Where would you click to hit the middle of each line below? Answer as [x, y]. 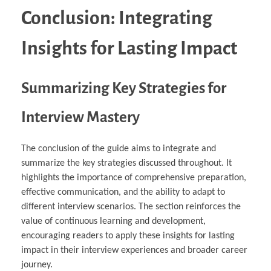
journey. [37, 265]
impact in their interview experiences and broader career [134, 250]
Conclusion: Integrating [117, 18]
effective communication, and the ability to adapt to [123, 192]
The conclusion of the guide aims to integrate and [119, 149]
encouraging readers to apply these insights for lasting [128, 236]
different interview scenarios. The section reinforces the [131, 207]
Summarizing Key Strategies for [124, 88]
